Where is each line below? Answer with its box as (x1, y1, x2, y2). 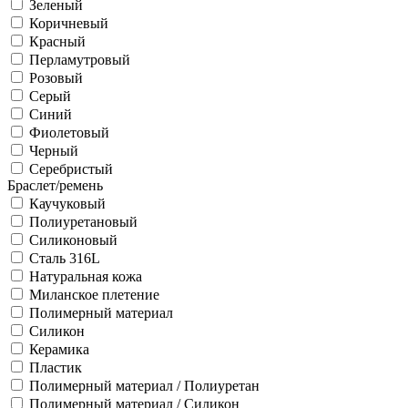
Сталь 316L (29, 250, 100, 266)
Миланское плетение (29, 287, 159, 302)
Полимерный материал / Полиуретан (29, 378, 260, 393)
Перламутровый (29, 52, 130, 67)
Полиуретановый (29, 214, 138, 229)
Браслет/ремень (7, 178, 103, 193)
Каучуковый (29, 196, 106, 211)
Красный (29, 34, 86, 49)
